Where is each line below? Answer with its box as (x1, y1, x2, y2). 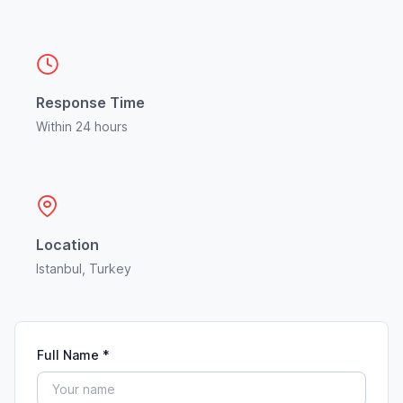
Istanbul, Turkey (36, 260, 131, 276)
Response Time (36, 93, 145, 112)
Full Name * (37, 346, 110, 363)
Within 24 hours (36, 118, 128, 134)
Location (36, 235, 99, 254)
